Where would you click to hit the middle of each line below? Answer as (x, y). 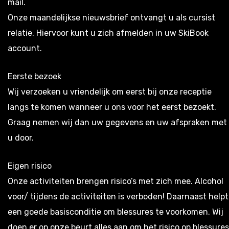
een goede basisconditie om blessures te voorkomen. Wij (116, 212)
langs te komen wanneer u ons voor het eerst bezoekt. (112, 107)
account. (26, 48)
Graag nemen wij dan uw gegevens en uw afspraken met (117, 122)
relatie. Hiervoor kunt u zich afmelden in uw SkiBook (108, 33)
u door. (22, 138)
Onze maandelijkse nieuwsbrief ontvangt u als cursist (111, 17)
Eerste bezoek (35, 76)
